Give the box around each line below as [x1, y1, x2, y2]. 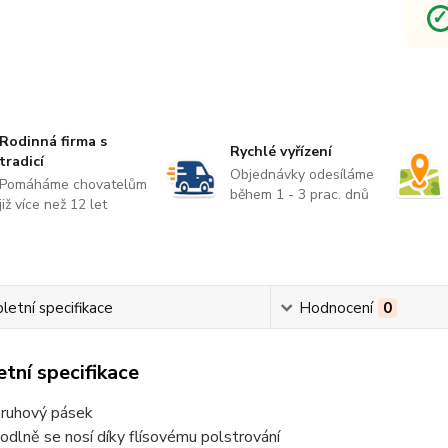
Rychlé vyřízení [229, 142, 332, 161]
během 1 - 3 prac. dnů [229, 185, 369, 204]
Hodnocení [299, 298, 374, 318]
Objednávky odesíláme [229, 165, 374, 184]
